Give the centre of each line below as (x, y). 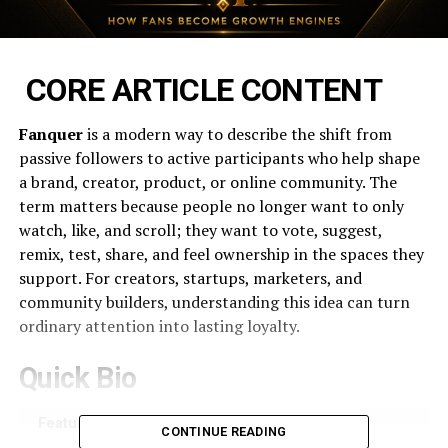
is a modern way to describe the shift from (237, 133)
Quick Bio (77, 377)
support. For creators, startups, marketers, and (190, 277)
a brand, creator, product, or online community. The (207, 181)
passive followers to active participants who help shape (219, 157)
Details (270, 423)
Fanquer (50, 133)
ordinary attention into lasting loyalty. (159, 325)
